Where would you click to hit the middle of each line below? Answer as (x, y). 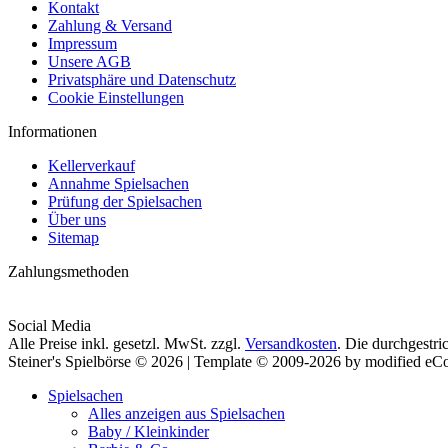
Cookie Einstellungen (116, 97)
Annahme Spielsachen (118, 183)
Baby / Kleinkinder (148, 431)
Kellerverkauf (91, 165)
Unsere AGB (89, 61)
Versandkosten (291, 343)
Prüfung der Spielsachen (125, 201)
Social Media (49, 325)
